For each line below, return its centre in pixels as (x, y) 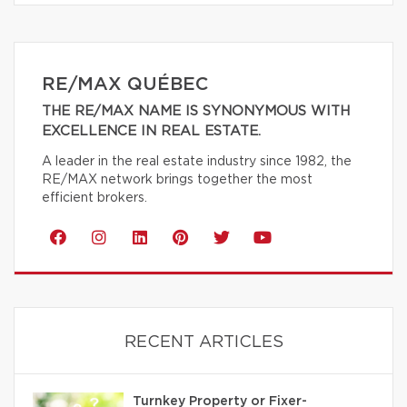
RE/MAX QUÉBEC (125, 84)
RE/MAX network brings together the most (177, 179)
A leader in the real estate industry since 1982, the (197, 161)
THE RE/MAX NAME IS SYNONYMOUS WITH (196, 111)
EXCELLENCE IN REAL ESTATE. (151, 131)
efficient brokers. (94, 198)
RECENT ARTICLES (203, 342)
